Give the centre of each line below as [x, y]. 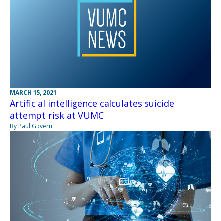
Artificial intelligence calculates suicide [92, 103]
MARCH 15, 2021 [33, 93]
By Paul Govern [31, 126]
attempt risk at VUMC [57, 116]
